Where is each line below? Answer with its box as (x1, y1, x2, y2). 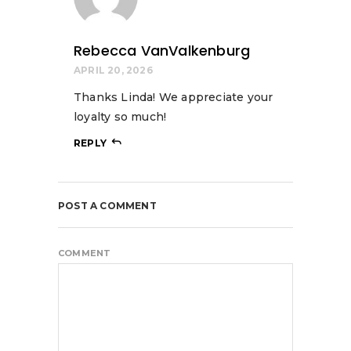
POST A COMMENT (58, 199, 157, 212)
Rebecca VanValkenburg (74, 40, 251, 60)
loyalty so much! (74, 109, 167, 124)
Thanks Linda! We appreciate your (74, 89, 273, 104)
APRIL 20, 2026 (74, 63, 153, 76)
